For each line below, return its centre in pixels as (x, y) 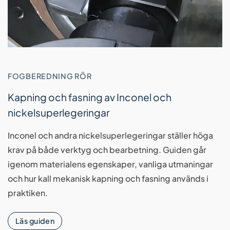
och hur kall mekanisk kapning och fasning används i (108, 179)
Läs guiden (35, 221)
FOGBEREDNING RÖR (50, 76)
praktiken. (28, 193)
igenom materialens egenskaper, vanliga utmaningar (110, 164)
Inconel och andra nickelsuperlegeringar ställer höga (110, 136)
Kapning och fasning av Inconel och (90, 97)
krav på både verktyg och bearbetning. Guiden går (107, 150)
